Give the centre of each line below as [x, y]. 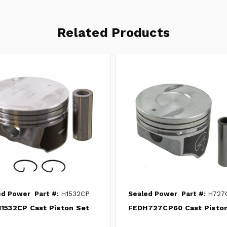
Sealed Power [153, 194]
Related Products [113, 33]
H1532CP [74, 194]
